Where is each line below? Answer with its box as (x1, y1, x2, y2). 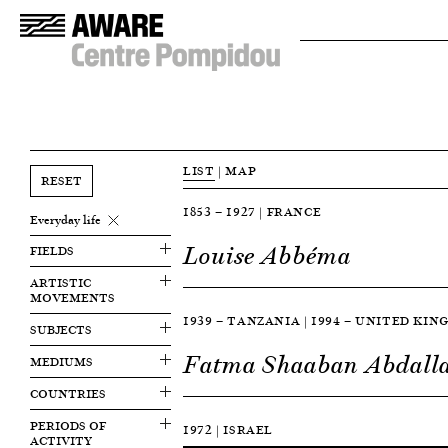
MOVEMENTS (30, 288, 115, 307)
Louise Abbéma (183, 240, 352, 272)
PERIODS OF (30, 416, 106, 435)
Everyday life (30, 210, 101, 229)
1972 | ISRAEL (183, 420, 274, 439)
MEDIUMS (30, 352, 93, 371)
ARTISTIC (30, 273, 91, 292)
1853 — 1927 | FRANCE (183, 202, 322, 221)
